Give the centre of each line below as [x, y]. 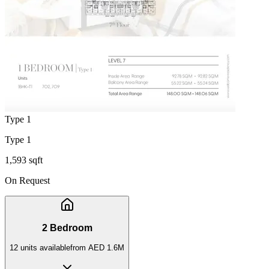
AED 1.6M [106, 247]
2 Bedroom [67, 228]
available [54, 247]
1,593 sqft [24, 160]
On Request [27, 180]
